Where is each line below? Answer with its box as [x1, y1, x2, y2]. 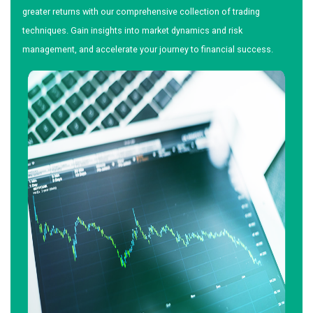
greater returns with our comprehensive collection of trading [22, 6, 260, 17]
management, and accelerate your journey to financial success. [22, 44, 273, 55]
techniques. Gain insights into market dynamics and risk [22, 25, 242, 36]
